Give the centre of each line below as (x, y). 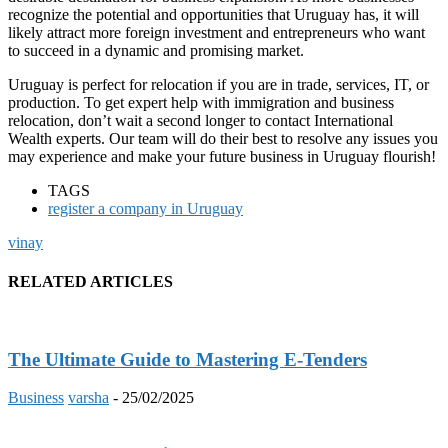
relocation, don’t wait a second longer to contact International (200, 120)
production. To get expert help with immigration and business (201, 102)
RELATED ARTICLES (90, 281)
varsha (88, 398)
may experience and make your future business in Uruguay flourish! (222, 156)
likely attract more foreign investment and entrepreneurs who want (216, 32)
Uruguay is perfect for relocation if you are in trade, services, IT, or (218, 84)
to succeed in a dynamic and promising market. (156, 50)
